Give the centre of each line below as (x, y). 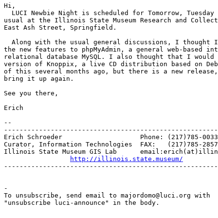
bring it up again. (39, 78)
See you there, (31, 93)
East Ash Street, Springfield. (60, 27)
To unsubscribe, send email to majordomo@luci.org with (107, 195)
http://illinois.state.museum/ (127, 159)
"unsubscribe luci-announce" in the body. (82, 202)
